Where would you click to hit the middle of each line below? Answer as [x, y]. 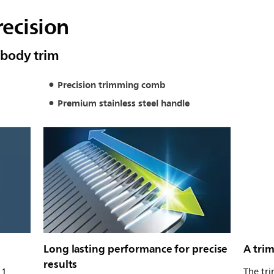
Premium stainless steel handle [123, 103]
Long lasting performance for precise [136, 249]
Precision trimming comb [111, 85]
